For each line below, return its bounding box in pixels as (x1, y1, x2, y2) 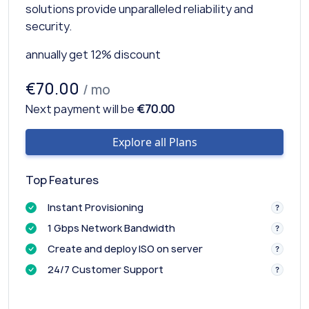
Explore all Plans (112, 134, 197, 150)
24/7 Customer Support (48, 262, 163, 276)
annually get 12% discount (26, 46, 161, 62)
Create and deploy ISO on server (48, 241, 203, 255)
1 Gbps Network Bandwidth (48, 221, 175, 235)
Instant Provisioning (48, 200, 143, 214)
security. (26, 18, 72, 34)
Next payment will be (26, 101, 137, 117)
